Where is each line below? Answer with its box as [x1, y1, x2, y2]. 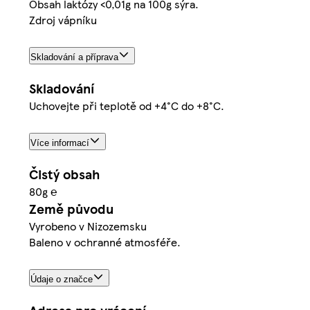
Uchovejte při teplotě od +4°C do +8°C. [29, 98, 224, 114]
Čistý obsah [29, 165, 100, 184]
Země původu [29, 199, 113, 219]
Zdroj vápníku [29, 12, 97, 28]
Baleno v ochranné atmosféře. [29, 234, 181, 250]
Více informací [30, 138, 89, 149]
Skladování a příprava [30, 52, 118, 63]
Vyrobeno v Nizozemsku [29, 218, 147, 235]
